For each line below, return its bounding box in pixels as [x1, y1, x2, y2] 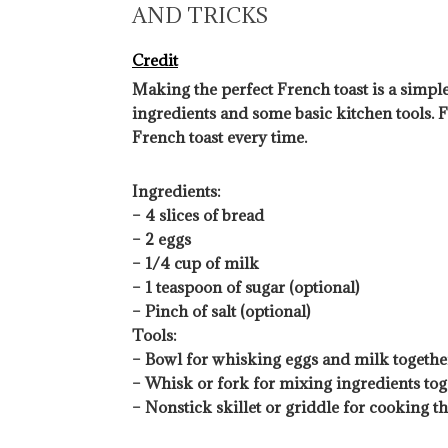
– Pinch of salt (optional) [132, 300, 310, 321]
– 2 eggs [132, 228, 191, 249]
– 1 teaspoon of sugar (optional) [132, 276, 359, 297]
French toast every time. [132, 126, 307, 147]
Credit [132, 49, 178, 70]
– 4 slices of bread [132, 204, 264, 225]
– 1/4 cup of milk [132, 252, 259, 273]
